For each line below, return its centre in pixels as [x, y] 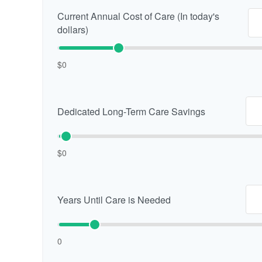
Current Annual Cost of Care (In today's [138, 16]
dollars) [73, 30]
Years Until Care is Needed [114, 199]
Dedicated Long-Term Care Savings [131, 111]
